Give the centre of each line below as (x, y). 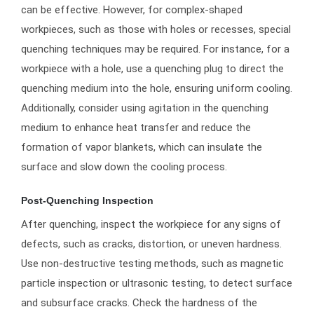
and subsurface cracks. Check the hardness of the (139, 303)
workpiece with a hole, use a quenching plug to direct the (152, 68)
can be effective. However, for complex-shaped (132, 9)
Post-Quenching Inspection (87, 200)
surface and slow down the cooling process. (124, 166)
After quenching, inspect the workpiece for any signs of (151, 225)
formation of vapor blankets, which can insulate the (142, 147)
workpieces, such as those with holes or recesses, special (156, 29)
